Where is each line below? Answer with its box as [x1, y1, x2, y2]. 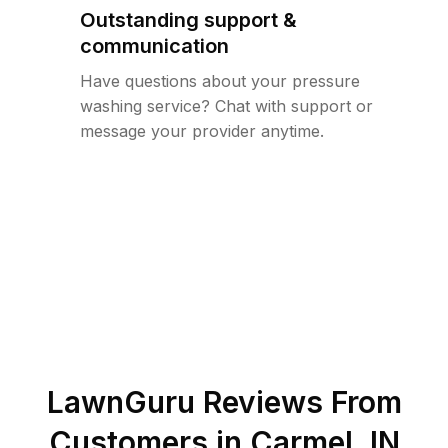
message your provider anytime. [80, 121, 324, 141]
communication [80, 34, 229, 58]
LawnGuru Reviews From [46, 384, 402, 420]
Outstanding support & [80, 8, 297, 32]
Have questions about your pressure [80, 71, 360, 91]
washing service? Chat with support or [80, 96, 373, 116]
